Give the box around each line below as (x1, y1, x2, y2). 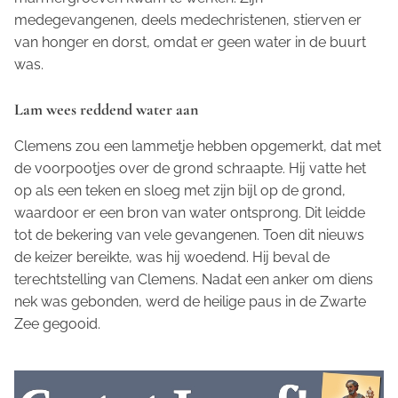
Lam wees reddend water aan (14, 99, 198, 120)
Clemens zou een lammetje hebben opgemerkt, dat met (14, 138, 381, 155)
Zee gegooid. (14, 315, 100, 333)
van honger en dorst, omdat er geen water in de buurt (14, 34, 366, 52)
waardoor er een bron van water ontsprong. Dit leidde (14, 204, 365, 222)
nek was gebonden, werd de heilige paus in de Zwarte (14, 293, 366, 311)
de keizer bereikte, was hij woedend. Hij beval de (14, 249, 330, 267)
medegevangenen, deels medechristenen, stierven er (14, 12, 362, 29)
